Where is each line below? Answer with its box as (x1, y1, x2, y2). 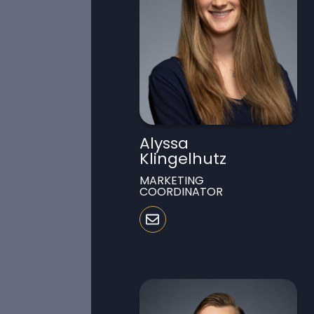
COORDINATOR (139, 183, 223, 200)
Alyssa (139, 132, 189, 154)
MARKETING (139, 172, 204, 189)
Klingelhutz (139, 147, 226, 170)
